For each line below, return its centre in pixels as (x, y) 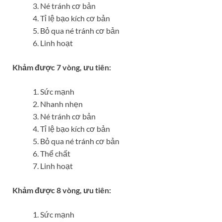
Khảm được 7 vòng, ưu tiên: (62, 67)
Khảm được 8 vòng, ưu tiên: (62, 190)
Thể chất (55, 154)
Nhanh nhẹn (61, 104)
